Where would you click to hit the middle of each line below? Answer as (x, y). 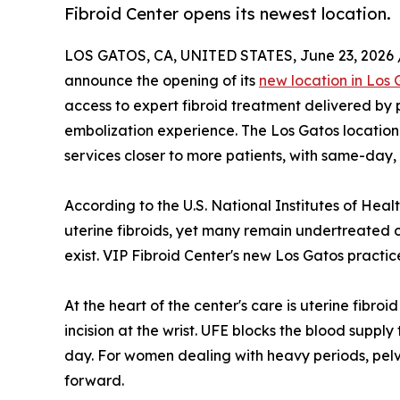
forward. (94, 381)
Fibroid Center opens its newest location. (228, 14)
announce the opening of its (162, 81)
